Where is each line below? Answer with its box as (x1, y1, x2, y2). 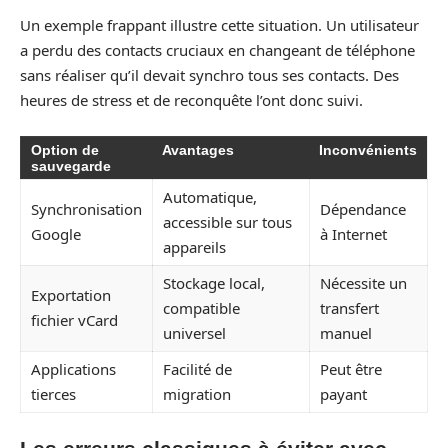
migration (163, 383, 231, 404)
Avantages (162, 141, 234, 158)
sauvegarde (31, 157, 111, 174)
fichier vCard (31, 309, 118, 330)
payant (320, 383, 367, 404)
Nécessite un (320, 272, 407, 293)
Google (31, 223, 81, 244)
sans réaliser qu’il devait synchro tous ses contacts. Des (20, 65, 399, 85)
